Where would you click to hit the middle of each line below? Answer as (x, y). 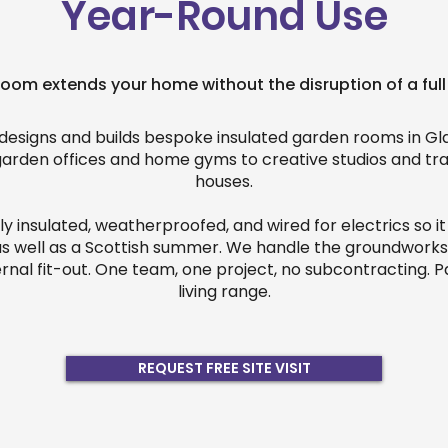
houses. (224, 181)
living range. (224, 291)
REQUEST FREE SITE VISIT (224, 368)
